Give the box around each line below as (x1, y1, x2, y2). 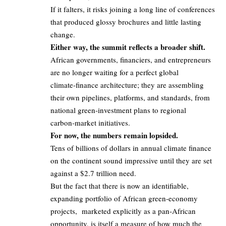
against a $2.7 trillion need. (50, 167, 136, 178)
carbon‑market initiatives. (50, 117, 130, 128)
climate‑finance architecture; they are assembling (50, 79, 204, 90)
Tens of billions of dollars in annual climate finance (50, 142, 211, 153)
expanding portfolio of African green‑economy (50, 193, 198, 203)
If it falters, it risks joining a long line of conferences (50, 4, 215, 14)
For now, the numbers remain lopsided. (50, 129, 178, 141)
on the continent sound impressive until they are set (50, 155, 212, 165)
